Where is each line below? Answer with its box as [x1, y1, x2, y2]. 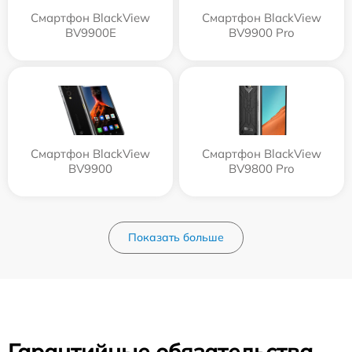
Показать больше [128, 229, 224, 244]
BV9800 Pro [229, 160, 295, 176]
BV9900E [64, 24, 116, 40]
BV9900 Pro [229, 24, 295, 40]
